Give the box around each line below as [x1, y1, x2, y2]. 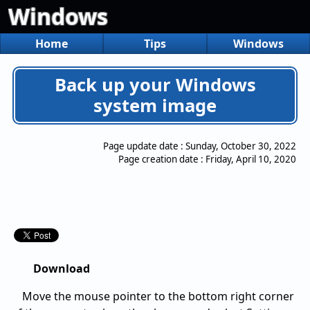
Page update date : [103, 140, 185, 152]
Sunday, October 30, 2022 [185, 140, 296, 152]
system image [93, 93, 217, 118]
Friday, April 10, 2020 [206, 153, 296, 165]
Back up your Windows [54, 73, 256, 97]
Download [33, 261, 90, 276]
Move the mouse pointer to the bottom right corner [22, 289, 294, 304]
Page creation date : [118, 153, 206, 165]
